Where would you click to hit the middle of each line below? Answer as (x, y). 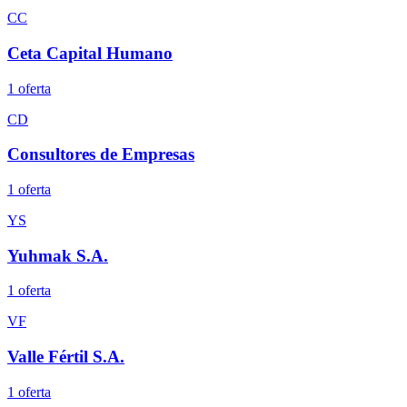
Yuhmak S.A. (58, 255)
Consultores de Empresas (101, 154)
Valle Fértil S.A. (66, 357)
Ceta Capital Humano (90, 53)
